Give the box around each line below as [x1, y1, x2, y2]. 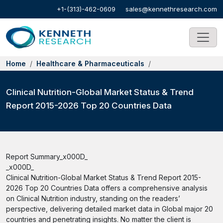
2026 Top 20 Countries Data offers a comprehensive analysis [6, 184, 208, 192]
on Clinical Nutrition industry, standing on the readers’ [6, 194, 180, 203]
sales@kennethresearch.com [125, 5, 217, 13]
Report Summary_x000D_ [6, 152, 88, 161]
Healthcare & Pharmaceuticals [36, 59, 144, 68]
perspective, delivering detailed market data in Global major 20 [6, 205, 213, 213]
